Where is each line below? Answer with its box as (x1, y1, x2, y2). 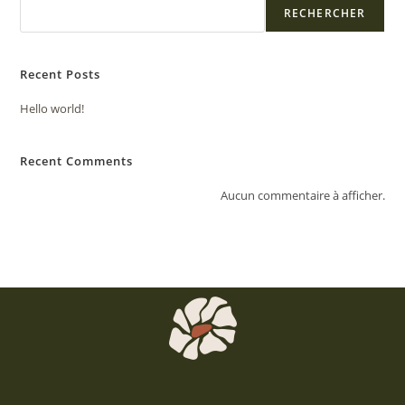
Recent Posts (20, 66, 101, 83)
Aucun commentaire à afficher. (220, 187, 385, 204)
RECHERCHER (283, 5, 366, 22)
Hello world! (20, 100, 85, 118)
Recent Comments (20, 153, 134, 170)
